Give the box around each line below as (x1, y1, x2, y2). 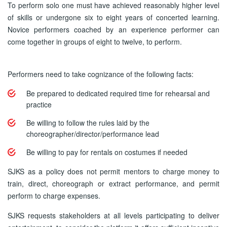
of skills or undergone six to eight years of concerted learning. (8, 12, 219, 22)
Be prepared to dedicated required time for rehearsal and (26, 88, 210, 98)
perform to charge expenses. (8, 191, 100, 201)
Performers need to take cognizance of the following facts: (8, 69, 194, 79)
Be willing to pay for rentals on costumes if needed (26, 147, 187, 157)
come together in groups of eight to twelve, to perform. (8, 36, 182, 47)
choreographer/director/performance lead (26, 129, 159, 139)
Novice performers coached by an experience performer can (8, 24, 219, 34)
